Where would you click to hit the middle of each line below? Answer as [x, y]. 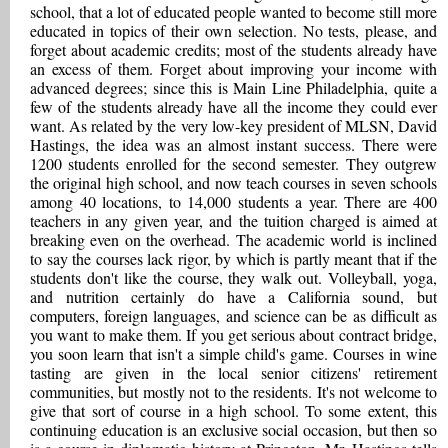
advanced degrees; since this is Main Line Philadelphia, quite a [233, 87]
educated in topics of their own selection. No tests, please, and [233, 30]
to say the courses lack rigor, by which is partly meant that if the [233, 258]
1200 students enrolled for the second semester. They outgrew [233, 163]
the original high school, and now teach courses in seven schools [233, 182]
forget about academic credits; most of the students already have [233, 49]
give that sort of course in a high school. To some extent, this [233, 410]
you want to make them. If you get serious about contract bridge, [233, 334]
